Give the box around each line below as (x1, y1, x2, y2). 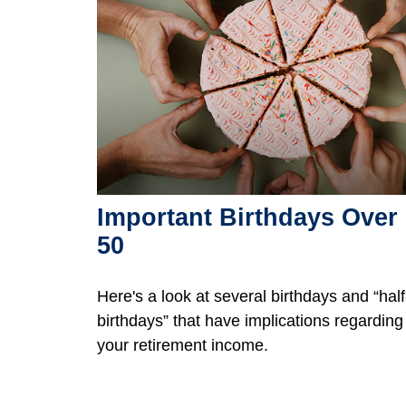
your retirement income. (97, 336, 268, 355)
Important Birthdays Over (97, 204, 398, 232)
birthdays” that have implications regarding (97, 312, 403, 331)
